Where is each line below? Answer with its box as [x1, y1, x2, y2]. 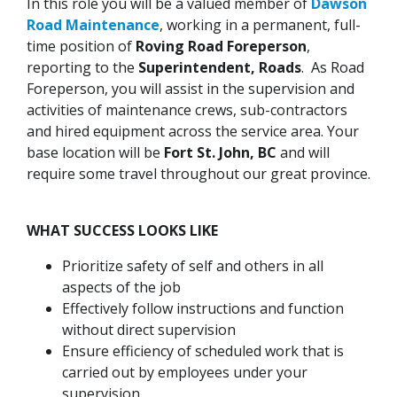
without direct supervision [62, 320, 236, 340]
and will [276, 143, 330, 163]
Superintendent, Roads [138, 58, 301, 78]
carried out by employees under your [62, 362, 307, 383]
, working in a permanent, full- [160, 15, 361, 35]
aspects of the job [62, 277, 181, 298]
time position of [27, 36, 136, 57]
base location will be [27, 143, 160, 163]
